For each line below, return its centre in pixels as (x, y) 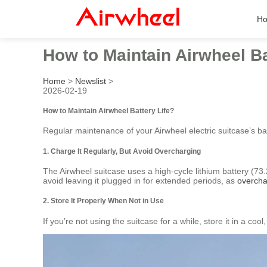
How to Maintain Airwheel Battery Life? (108, 110)
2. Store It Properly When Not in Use (103, 201)
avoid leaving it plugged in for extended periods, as (140, 181)
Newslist (91, 81)
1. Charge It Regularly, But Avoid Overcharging (122, 151)
